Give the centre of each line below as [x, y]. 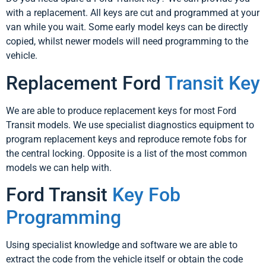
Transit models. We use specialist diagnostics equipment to [130, 125]
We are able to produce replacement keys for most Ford [121, 110]
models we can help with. [59, 167]
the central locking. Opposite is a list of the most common [126, 153]
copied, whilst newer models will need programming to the [127, 42]
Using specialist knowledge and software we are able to [122, 245]
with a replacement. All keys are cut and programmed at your [133, 13]
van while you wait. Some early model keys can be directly [127, 27]
